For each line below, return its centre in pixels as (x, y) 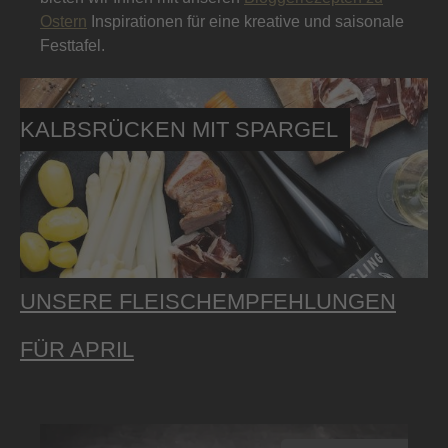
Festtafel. (72, 46)
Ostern (63, 22)
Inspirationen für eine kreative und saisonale (245, 22)
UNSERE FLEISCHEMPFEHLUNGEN (208, 302)
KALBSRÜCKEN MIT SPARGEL (179, 130)
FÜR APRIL (77, 350)
